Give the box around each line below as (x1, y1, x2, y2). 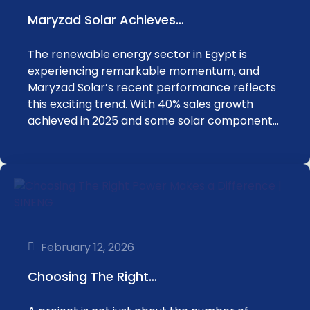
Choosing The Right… (28, 268, 157, 285)
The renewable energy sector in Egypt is (28, 46, 247, 62)
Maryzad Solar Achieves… (28, 11, 184, 28)
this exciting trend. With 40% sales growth (28, 96, 253, 112)
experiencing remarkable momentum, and (28, 63, 259, 79)
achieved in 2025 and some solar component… (28, 113, 279, 129)
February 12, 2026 (41, 239, 134, 255)
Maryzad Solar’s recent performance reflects (28, 80, 276, 95)
